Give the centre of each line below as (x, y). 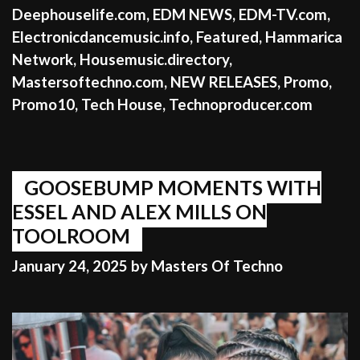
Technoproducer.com (241, 104)
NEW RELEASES (224, 82)
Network (43, 59)
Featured (227, 37)
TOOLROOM (71, 235)
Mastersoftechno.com (88, 82)
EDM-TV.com (283, 14)
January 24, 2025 (70, 266)
